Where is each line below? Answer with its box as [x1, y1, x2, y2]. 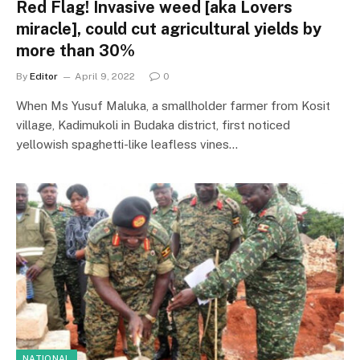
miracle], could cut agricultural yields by [16, 18, 321, 39]
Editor [30, 70, 58, 82]
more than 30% [16, 40, 135, 60]
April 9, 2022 [75, 70, 135, 82]
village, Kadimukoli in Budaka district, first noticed [16, 117, 290, 132]
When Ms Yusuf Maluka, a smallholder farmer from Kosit [16, 98, 330, 112]
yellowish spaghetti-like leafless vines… [16, 137, 238, 151]
